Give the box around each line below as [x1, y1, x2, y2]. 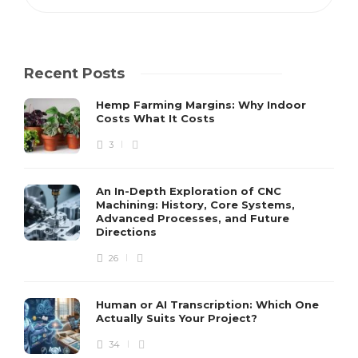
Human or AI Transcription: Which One [96, 297, 319, 311]
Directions [96, 225, 160, 238]
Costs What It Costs [96, 111, 218, 125]
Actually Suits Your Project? [96, 311, 261, 324]
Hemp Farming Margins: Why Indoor [96, 97, 306, 111]
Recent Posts [24, 64, 125, 82]
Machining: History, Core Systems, [96, 197, 295, 211]
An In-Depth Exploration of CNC [96, 184, 281, 197]
